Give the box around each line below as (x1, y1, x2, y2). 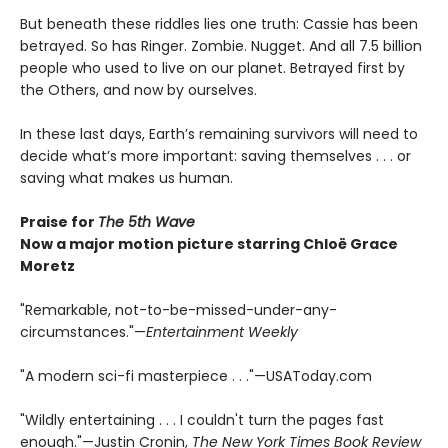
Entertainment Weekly (146, 321, 298, 342)
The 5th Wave (98, 211, 195, 232)
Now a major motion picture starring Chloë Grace (20, 233, 398, 254)
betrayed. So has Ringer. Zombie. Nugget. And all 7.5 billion (20, 35, 422, 56)
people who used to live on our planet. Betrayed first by (20, 57, 405, 78)
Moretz (20, 255, 75, 276)
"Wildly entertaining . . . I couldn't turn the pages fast (20, 409, 384, 430)
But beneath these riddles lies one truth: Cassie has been (20, 13, 418, 34)
